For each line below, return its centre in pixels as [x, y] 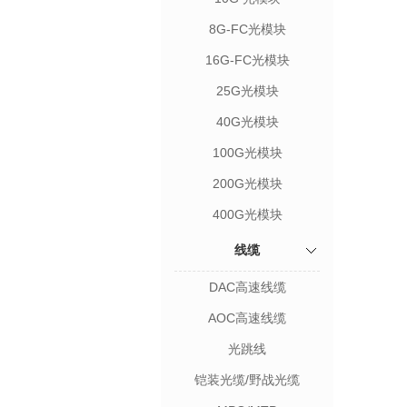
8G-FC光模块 [247, 29]
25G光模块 [247, 91]
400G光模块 [247, 214]
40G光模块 [247, 122]
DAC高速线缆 [247, 287]
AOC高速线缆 [247, 318]
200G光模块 [247, 184]
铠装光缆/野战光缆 [247, 380]
